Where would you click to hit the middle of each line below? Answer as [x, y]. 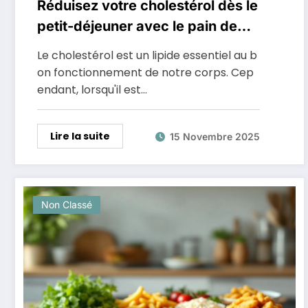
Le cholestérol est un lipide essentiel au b [147, 55]
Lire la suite [80, 136]
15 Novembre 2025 [215, 136]
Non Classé [67, 205]
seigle [57, 47]
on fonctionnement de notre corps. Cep [145, 73]
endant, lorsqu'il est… [92, 90]
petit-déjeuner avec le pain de [137, 26]
